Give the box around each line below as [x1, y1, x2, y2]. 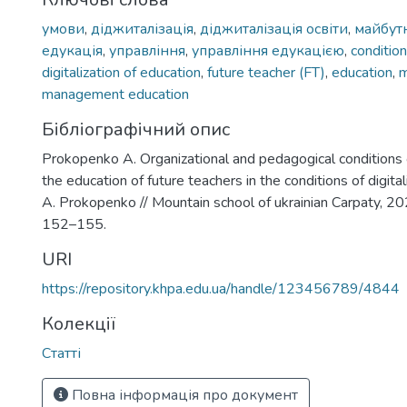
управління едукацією [192, 41, 344, 61]
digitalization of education [42, 63, 201, 83]
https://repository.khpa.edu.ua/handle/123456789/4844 [42, 279, 400, 299]
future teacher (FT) [207, 63, 325, 83]
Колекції [42, 312, 115, 336]
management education [42, 84, 189, 104]
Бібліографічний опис [42, 117, 230, 142]
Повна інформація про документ [68, 385, 298, 405]
